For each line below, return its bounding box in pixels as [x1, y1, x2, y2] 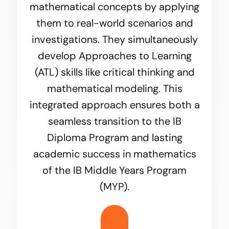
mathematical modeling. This [47, 82, 182, 96]
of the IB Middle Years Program [42, 164, 187, 177]
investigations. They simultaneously [31, 33, 198, 47]
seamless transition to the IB [48, 114, 181, 128]
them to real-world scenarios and [36, 16, 193, 30]
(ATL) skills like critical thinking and [34, 65, 195, 79]
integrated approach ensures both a [29, 98, 200, 112]
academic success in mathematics [33, 147, 196, 161]
